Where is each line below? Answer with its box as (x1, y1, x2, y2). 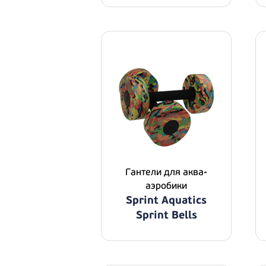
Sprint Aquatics (126, 194, 207, 207)
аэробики (145, 180, 187, 192)
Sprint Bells (135, 208, 197, 222)
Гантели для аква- (125, 166, 207, 178)
